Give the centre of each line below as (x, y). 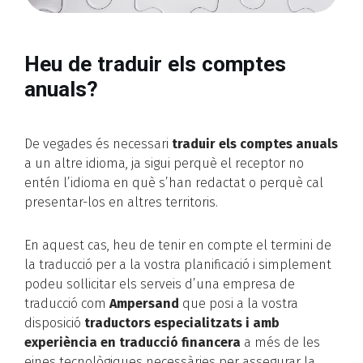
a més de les (280, 342)
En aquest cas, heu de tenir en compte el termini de (178, 245)
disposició (54, 322)
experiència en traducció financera (132, 342)
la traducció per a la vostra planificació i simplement (178, 264)
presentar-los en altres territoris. (121, 202)
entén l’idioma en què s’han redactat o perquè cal (174, 182)
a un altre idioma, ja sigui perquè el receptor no (164, 163)
